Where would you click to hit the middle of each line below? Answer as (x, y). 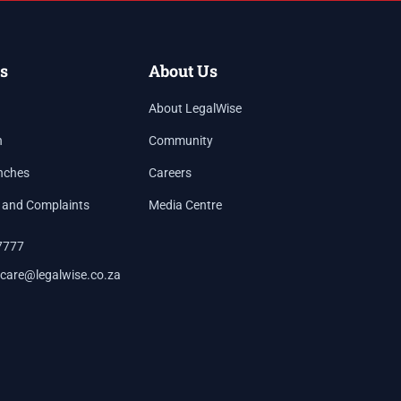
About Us (183, 71)
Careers (171, 173)
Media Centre (186, 205)
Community (181, 141)
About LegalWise (196, 108)
